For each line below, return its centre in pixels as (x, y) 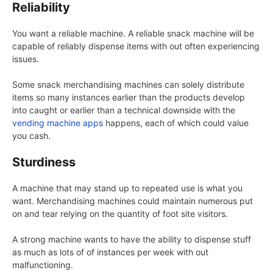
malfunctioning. (43, 265)
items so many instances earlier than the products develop (129, 97)
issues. (26, 59)
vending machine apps (58, 123)
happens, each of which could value (176, 123)
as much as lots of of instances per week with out (110, 252)
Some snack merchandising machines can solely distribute (128, 85)
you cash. (31, 136)
